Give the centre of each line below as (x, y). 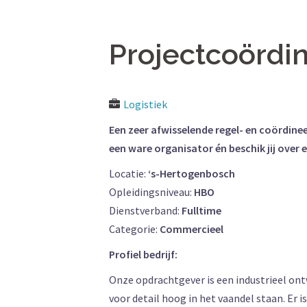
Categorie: (134, 229)
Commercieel (192, 229)
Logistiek (145, 104)
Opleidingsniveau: (151, 192)
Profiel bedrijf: (143, 254)
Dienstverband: (145, 210)
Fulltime (201, 210)
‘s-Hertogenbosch (192, 173)
